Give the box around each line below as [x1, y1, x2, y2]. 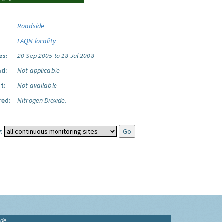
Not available [17, 81, 57, 90]
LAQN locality [17, 36, 55, 45]
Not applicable [17, 66, 60, 75]
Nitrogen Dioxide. [17, 96, 67, 105]
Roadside [17, 21, 45, 30]
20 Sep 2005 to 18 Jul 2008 [17, 51, 94, 60]
